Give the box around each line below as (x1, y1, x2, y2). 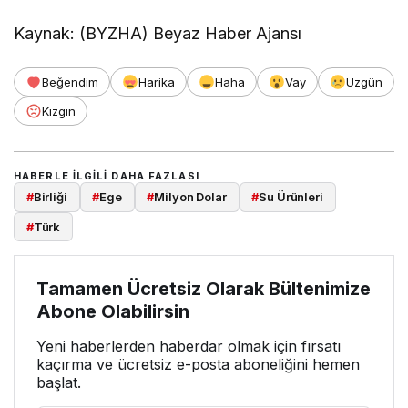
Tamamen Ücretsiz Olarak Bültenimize (36, 277, 371, 300)
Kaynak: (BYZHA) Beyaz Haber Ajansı (14, 24, 302, 44)
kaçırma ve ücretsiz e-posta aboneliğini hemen (36, 354, 360, 373)
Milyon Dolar (154, 189, 227, 205)
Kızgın (42, 104, 76, 119)
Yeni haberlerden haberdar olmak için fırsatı (36, 336, 341, 355)
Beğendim (42, 75, 98, 90)
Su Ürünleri (259, 189, 323, 205)
